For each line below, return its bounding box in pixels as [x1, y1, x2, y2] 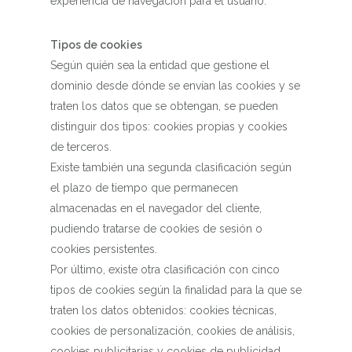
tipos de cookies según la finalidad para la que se [50, 284, 302, 296]
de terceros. [50, 141, 112, 153]
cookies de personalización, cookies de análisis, [50, 324, 295, 337]
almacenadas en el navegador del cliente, [50, 202, 262, 214]
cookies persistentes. [50, 243, 157, 255]
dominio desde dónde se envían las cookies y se [50, 79, 300, 92]
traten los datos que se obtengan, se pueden [50, 100, 278, 112]
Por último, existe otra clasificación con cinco [50, 263, 280, 276]
